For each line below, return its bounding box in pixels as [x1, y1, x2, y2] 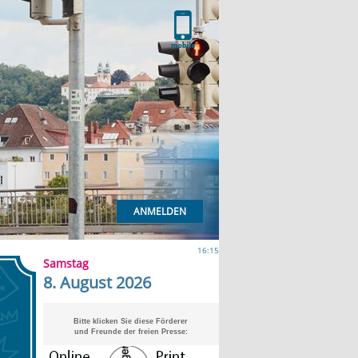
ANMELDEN [133, 205, 186, 218]
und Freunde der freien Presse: [74, 328, 188, 336]
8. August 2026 [42, 272, 151, 293]
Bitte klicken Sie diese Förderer [74, 317, 188, 325]
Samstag [42, 256, 89, 271]
